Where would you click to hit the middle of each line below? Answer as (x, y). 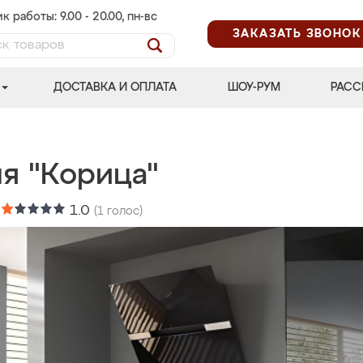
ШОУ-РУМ (254, 88)
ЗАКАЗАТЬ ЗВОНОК (297, 34)
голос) (123, 211)
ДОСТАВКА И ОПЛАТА (115, 88)
